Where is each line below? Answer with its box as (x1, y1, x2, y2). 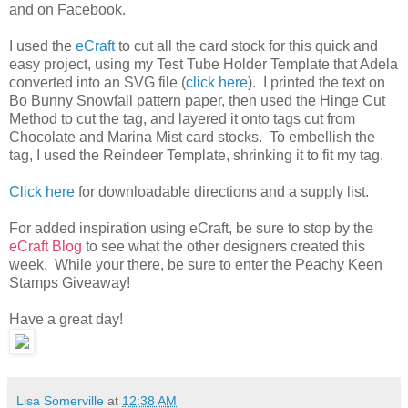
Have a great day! (9, 311, 123, 327)
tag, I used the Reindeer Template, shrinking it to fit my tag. (9, 147, 383, 163)
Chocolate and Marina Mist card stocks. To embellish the (9, 128, 375, 145)
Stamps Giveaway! (9, 274, 134, 291)
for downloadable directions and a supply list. (75, 183, 369, 199)
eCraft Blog (9, 238, 82, 254)
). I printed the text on (248, 74, 385, 90)
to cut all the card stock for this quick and (115, 37, 378, 54)
